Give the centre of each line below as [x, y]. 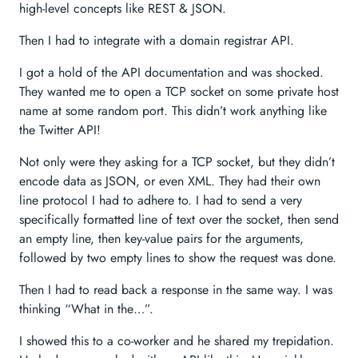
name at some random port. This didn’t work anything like [173, 111]
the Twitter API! [60, 130]
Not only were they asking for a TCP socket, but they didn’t [177, 162]
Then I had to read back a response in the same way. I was [176, 290]
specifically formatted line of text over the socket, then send [179, 219]
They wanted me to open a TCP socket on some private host [179, 91]
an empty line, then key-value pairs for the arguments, [161, 239]
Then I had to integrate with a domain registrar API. [157, 40]
